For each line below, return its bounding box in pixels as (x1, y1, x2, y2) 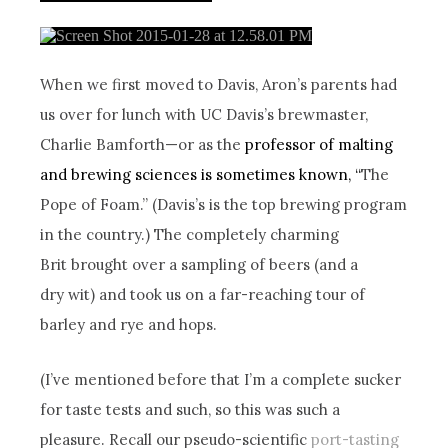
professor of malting (245, 134, 394, 154)
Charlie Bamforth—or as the (40, 134, 246, 154)
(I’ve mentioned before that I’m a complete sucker (40, 369, 402, 389)
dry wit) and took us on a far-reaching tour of (40, 284, 366, 304)
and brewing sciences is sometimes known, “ (40, 164, 362, 184)
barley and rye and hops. (40, 314, 218, 334)
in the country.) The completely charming (40, 224, 340, 244)
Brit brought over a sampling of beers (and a (40, 254, 359, 274)
